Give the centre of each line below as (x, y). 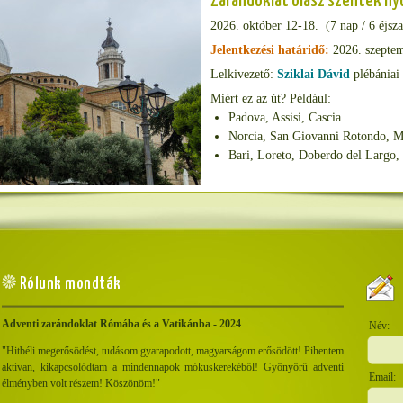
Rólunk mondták (69, 284)
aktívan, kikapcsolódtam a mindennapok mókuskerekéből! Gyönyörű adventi (173, 367)
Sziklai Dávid (313, 74)
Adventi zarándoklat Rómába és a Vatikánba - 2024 (121, 324)
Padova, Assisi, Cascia (285, 117)
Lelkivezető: (244, 74)
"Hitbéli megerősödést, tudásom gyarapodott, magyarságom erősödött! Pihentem (173, 351)
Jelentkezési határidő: (270, 50)
